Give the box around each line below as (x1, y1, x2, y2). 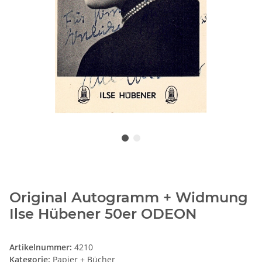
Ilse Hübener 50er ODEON (9, 205, 196, 223)
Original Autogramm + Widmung (9, 189, 248, 206)
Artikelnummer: (9, 242, 74, 253)
